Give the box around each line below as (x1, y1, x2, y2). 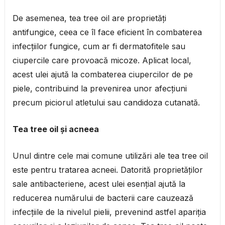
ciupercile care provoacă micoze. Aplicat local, (12, 55, 191, 66)
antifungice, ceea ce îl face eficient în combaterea (12, 27, 202, 38)
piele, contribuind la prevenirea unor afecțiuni (12, 83, 187, 94)
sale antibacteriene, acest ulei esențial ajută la (12, 179, 185, 189)
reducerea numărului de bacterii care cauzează (12, 193, 193, 203)
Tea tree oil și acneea (12, 124, 99, 135)
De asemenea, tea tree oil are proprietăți (12, 13, 166, 24)
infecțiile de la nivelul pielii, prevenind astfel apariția (12, 207, 206, 217)
